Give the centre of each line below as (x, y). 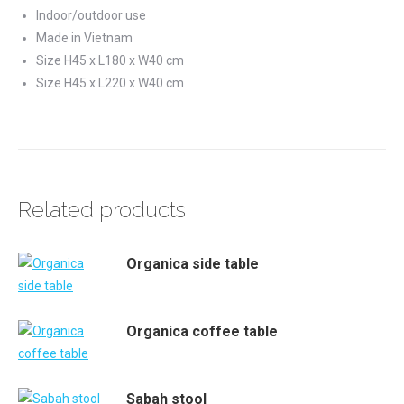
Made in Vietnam (84, 38)
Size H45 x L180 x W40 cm (110, 60)
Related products (102, 210)
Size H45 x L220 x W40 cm (110, 83)
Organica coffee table (202, 331)
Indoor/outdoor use (91, 15)
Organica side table (193, 264)
